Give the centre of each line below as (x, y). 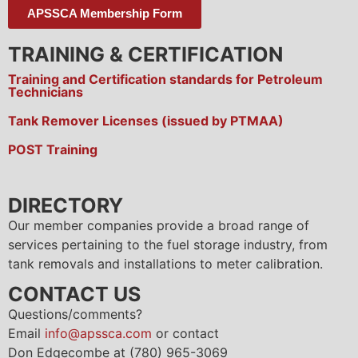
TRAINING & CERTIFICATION (145, 54)
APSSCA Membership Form (105, 13)
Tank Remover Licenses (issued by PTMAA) (146, 120)
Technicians (46, 91)
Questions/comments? (75, 314)
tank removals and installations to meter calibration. (165, 263)
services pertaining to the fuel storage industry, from (168, 244)
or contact (187, 334)
